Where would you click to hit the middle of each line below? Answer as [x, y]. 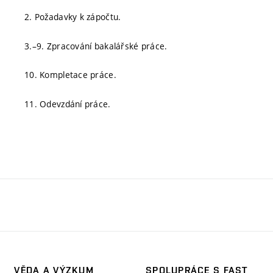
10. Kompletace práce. [70, 75]
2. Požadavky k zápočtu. [73, 17]
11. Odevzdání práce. [68, 104]
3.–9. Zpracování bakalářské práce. [96, 46]
